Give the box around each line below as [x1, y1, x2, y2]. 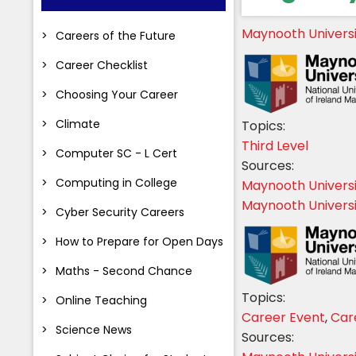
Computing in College [56, 174, 177, 191]
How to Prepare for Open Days [56, 233, 223, 250]
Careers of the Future [56, 27, 176, 44]
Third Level [242, 136, 308, 155]
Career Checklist [56, 56, 148, 73]
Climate [56, 115, 100, 132]
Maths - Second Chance [56, 262, 192, 279]
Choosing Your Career [56, 86, 178, 103]
